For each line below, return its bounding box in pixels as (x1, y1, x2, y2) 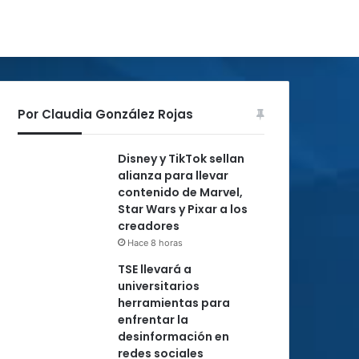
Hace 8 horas (127, 237, 183, 248)
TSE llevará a (118, 261, 192, 277)
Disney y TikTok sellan (118, 151, 244, 167)
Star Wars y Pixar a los (118, 201, 248, 217)
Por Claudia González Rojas (18, 106, 193, 123)
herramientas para (118, 295, 230, 311)
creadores (118, 218, 179, 234)
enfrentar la (118, 312, 188, 328)
